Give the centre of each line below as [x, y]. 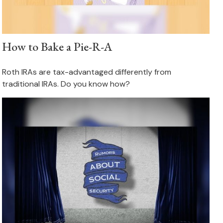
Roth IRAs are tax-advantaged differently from [87, 72]
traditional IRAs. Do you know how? [66, 84]
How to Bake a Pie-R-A [57, 47]
